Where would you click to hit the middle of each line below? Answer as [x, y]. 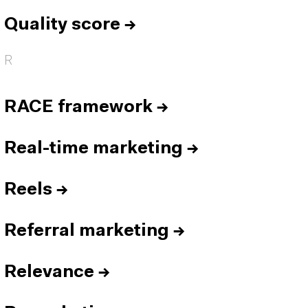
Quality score [62, 25]
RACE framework [78, 108]
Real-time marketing [93, 149]
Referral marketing [87, 231]
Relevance [49, 273]
